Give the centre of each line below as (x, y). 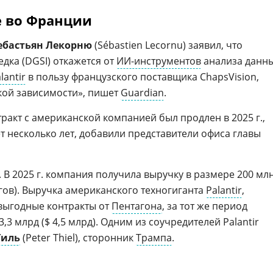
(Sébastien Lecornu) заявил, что (167, 45)
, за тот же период (205, 206)
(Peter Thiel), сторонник (78, 238)
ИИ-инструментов (159, 61)
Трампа (154, 238)
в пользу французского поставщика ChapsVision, (142, 77)
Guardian (142, 93)
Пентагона (137, 206)
